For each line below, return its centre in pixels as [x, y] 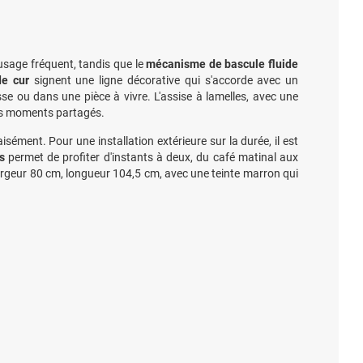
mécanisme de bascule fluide [222, 64]
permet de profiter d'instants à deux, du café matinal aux [152, 157]
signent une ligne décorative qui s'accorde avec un [164, 80]
